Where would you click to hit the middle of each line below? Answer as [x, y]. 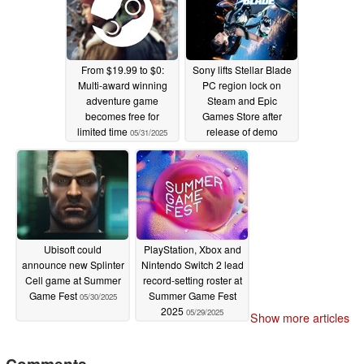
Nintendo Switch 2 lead [192, 264]
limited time [104, 131]
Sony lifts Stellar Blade [242, 69]
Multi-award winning [122, 84]
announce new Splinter [73, 264]
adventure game [122, 100]
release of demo [242, 131]
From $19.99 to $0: [122, 69]
